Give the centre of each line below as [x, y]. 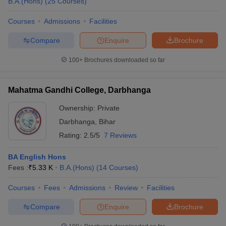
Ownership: [78, 108]
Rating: [71, 135]
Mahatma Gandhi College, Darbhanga [79, 90]
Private [108, 108]
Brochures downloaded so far [124, 60]
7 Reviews [120, 135]
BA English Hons [37, 157]
